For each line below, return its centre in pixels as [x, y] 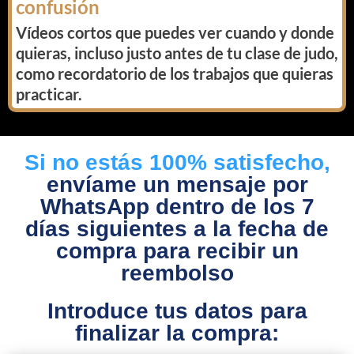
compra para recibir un [177, 251]
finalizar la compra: [177, 333]
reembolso [177, 273]
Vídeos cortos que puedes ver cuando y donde [175, 33]
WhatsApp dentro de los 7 [177, 207]
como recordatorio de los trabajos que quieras [175, 74]
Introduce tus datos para [177, 311]
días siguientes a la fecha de [177, 229]
